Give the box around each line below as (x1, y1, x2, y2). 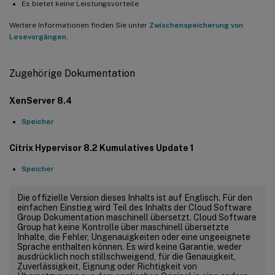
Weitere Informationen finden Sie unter (9, 20, 149, 29)
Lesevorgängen (9, 32, 66, 41)
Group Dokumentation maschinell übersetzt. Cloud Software (17, 212, 257, 222)
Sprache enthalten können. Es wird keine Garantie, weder (17, 241, 242, 252)
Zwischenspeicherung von (149, 20, 243, 29)
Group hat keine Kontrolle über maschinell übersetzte (17, 222, 229, 232)
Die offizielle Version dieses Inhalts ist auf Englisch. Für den (17, 192, 252, 203)
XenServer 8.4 (9, 95, 72, 106)
